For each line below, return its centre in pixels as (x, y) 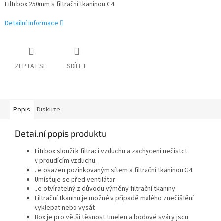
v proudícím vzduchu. (66, 161)
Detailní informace (32, 23)
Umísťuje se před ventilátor (75, 180)
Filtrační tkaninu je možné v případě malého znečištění (114, 199)
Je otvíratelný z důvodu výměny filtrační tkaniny (105, 189)
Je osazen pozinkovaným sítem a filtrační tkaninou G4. (115, 170)
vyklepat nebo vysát (65, 208)
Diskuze (49, 110)
